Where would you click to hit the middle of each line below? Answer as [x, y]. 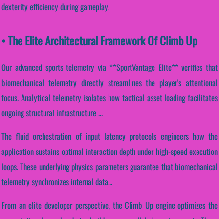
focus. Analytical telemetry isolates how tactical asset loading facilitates [109, 98]
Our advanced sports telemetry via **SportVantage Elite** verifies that [109, 67]
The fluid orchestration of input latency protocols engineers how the [109, 136]
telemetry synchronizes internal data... [57, 181]
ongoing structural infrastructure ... [52, 113]
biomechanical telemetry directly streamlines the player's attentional [109, 83]
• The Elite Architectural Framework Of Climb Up [99, 41]
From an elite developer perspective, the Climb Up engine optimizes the [109, 205]
